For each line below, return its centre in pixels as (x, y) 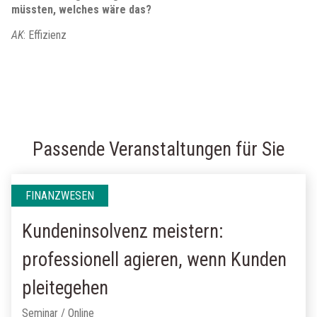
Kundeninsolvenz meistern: (122, 231)
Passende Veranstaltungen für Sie (158, 149)
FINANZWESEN (60, 196)
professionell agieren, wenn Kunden (154, 260)
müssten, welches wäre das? (81, 10)
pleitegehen (65, 288)
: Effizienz (45, 35)
